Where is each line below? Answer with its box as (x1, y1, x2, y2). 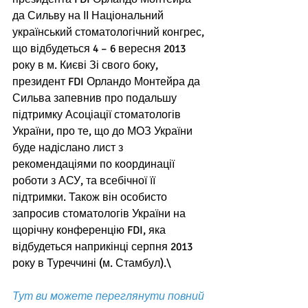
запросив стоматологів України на (12, 207, 188, 221)
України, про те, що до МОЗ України (12, 124, 195, 139)
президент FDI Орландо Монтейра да (12, 75, 203, 89)
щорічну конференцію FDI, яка (12, 223, 168, 238)
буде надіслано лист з (12, 141, 126, 155)
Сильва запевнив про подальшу (12, 91, 179, 106)
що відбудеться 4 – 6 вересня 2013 (12, 42, 188, 56)
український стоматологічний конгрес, (12, 25, 207, 40)
